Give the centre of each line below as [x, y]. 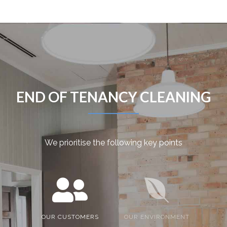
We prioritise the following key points [113, 143]
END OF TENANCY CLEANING [113, 97]
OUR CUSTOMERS [70, 217]
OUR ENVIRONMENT [157, 217]
